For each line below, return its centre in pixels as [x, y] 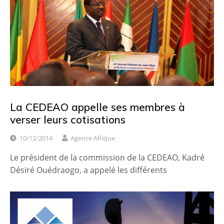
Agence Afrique [93, 138]
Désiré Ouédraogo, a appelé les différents [88, 170]
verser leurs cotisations [68, 120]
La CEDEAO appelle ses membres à [97, 107]
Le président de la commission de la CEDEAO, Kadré [107, 158]
